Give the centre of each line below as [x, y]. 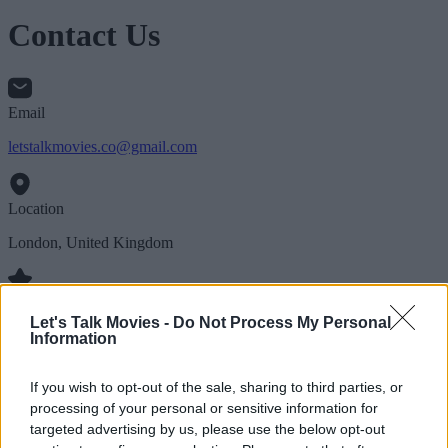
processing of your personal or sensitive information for [204, 408]
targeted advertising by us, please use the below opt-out [207, 429]
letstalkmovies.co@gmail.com [102, 146]
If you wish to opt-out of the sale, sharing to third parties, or [216, 387]
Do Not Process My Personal [282, 322]
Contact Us [84, 35]
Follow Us [41, 304]
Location [36, 208]
